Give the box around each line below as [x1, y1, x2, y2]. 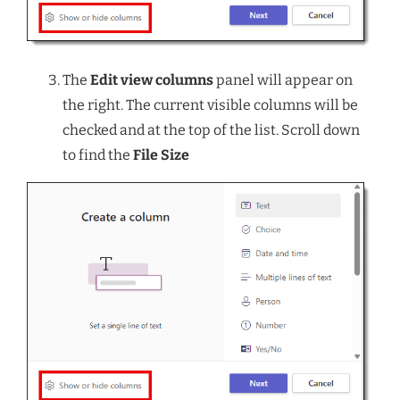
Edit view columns [90, 71, 213, 88]
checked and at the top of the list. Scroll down [62, 121, 360, 138]
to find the [62, 146, 133, 163]
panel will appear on [213, 71, 353, 88]
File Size [133, 146, 189, 163]
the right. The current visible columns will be [62, 96, 358, 113]
